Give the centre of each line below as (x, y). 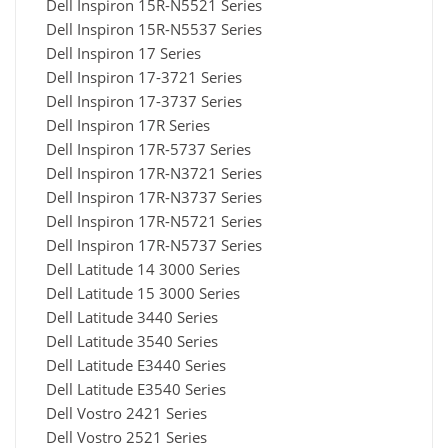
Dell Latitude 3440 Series (132, 317)
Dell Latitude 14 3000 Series (143, 269)
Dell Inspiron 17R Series (128, 125)
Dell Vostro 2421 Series (126, 413)
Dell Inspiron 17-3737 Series (144, 101)
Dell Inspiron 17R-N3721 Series (154, 173)
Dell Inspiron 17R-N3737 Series (154, 197)
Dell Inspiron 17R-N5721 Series (154, 221)
